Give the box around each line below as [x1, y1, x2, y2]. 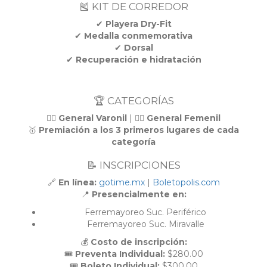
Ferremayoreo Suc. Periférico [85, 207, 206, 218]
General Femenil [147, 113, 221, 124]
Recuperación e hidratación [75, 54, 201, 66]
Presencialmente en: [91, 189, 187, 200]
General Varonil [58, 113, 127, 124]
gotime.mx [98, 177, 145, 188]
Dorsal [123, 42, 153, 54]
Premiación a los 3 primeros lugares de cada [39, 125, 239, 136]
